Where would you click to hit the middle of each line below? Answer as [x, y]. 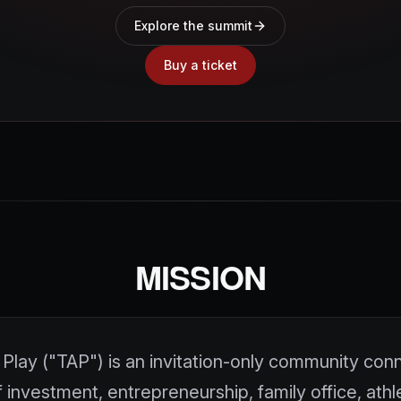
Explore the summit [193, 25]
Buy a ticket [200, 64]
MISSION [200, 276]
